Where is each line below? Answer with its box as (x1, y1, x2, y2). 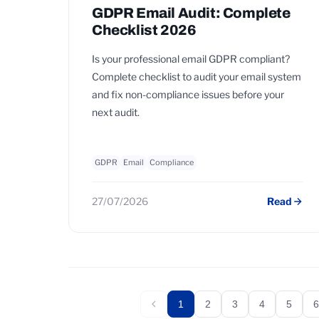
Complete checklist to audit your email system (92, 70, 301, 83)
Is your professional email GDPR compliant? (92, 53, 290, 65)
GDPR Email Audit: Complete (92, 5, 291, 21)
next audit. (92, 106, 140, 118)
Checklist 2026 (92, 22, 197, 38)
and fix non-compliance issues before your (92, 88, 284, 100)
